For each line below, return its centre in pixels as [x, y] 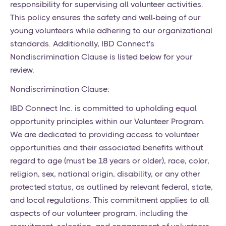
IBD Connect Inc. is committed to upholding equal [103, 108]
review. [22, 70]
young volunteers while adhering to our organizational [111, 31]
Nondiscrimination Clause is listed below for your [101, 57]
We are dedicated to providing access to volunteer [105, 135]
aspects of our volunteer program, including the [99, 213]
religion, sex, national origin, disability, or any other [105, 174]
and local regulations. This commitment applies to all [109, 200]
